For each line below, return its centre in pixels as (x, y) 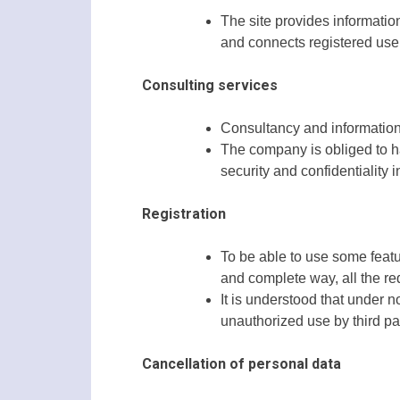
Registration (184, 214)
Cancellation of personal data (242, 364)
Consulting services (210, 86)
